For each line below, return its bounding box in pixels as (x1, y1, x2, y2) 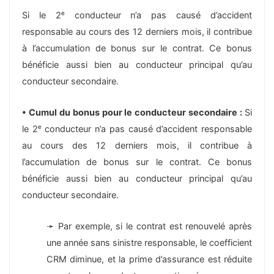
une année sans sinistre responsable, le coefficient (46, 237, 252, 248)
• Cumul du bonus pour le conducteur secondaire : (22, 106, 245, 118)
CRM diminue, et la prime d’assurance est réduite (46, 253, 252, 265)
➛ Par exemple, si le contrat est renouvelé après (46, 220, 252, 232)
